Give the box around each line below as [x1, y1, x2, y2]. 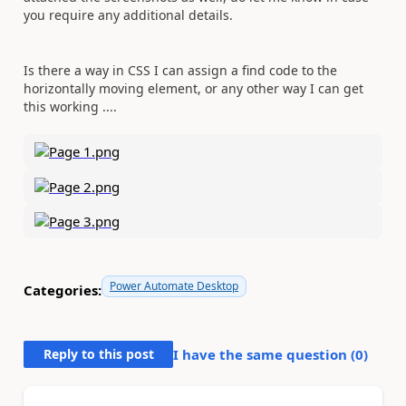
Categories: [24, 280, 101, 299]
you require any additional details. [24, 6, 233, 24]
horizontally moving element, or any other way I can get [24, 80, 363, 97]
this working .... [24, 98, 117, 115]
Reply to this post [43, 345, 154, 363]
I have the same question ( [173, 345, 355, 364]
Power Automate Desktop [110, 278, 238, 295]
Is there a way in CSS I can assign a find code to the [24, 62, 337, 79]
